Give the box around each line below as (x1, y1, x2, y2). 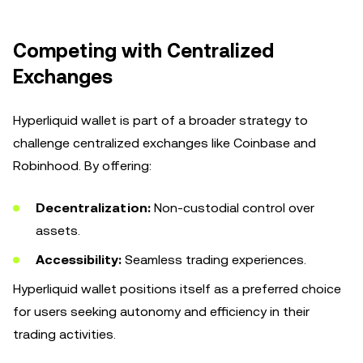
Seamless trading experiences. (122, 252, 306, 267)
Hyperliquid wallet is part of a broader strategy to (13, 113, 308, 128)
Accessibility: (36, 252, 122, 267)
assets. (36, 223, 80, 238)
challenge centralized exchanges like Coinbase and (13, 135, 316, 151)
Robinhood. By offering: (13, 158, 152, 173)
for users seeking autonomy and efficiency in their (13, 304, 310, 319)
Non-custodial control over (151, 200, 314, 216)
